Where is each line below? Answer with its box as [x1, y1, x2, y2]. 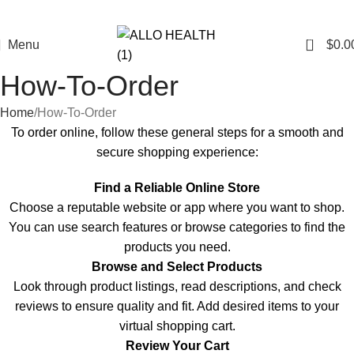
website [123, 201, 167, 214]
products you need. [123, 240, 231, 254]
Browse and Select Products [92, 260, 262, 273]
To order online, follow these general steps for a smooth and [10, 126, 344, 139]
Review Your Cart [125, 339, 229, 352]
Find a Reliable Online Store [94, 181, 260, 194]
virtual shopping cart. [119, 319, 235, 333]
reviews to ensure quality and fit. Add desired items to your [15, 299, 339, 313]
